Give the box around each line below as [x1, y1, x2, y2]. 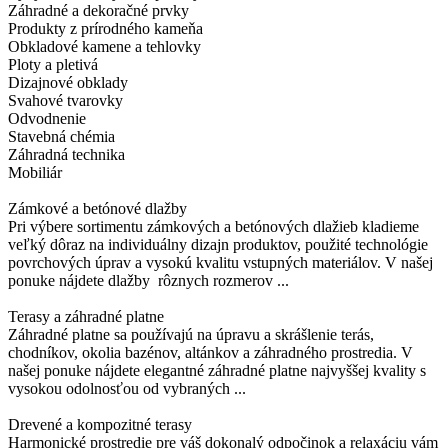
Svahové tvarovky [8, 92, 123, 110]
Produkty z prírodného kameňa [8, 20, 203, 38]
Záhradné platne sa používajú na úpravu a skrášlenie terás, [8, 326, 374, 344]
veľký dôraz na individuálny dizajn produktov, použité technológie [8, 236, 428, 254]
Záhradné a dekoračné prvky [8, 2, 189, 20]
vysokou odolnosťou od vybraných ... [8, 380, 246, 398]
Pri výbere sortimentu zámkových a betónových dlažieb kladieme [8, 218, 419, 236]
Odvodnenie [8, 110, 86, 128]
